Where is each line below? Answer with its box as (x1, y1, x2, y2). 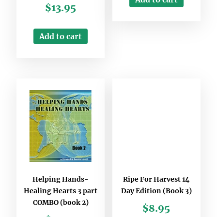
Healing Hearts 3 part (24, 186, 98, 196)
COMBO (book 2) (32, 198, 89, 207)
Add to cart (39, 31, 82, 42)
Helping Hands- (32, 175, 89, 184)
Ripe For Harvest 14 (123, 175, 190, 184)
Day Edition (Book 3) (121, 186, 192, 196)
